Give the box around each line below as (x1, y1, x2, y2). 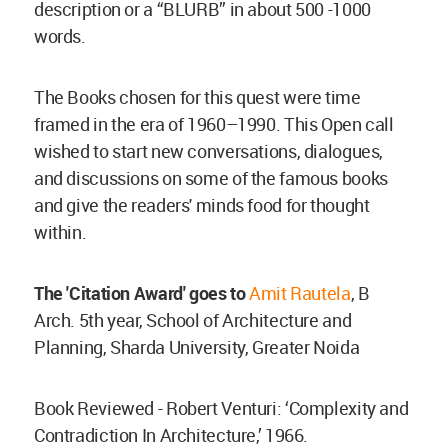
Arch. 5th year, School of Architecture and (34, 308, 352, 333)
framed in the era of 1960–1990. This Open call (34, 112, 394, 137)
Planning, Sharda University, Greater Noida (34, 335, 360, 360)
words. (34, 24, 86, 49)
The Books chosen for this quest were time (34, 85, 361, 110)
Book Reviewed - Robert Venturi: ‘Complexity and (34, 396, 409, 421)
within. (34, 220, 87, 245)
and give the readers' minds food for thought (34, 193, 370, 218)
